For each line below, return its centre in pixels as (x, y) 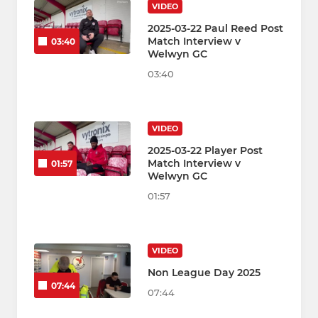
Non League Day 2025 (204, 273)
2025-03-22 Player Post (205, 151)
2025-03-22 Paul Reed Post (215, 29)
